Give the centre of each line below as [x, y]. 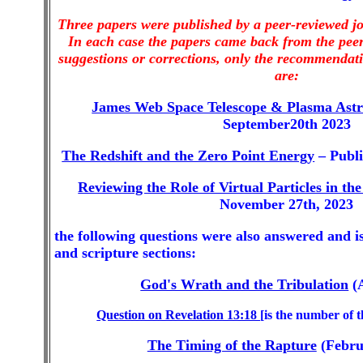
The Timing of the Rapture [232, 345]
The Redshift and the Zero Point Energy [188, 155]
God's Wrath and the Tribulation [245, 284]
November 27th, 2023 [287, 204]
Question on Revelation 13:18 [179, 314]
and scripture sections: [125, 252]
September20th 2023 [286, 124]
